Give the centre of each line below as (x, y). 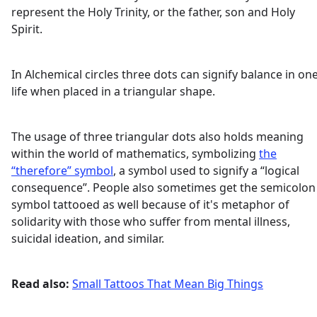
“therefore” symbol (62, 170)
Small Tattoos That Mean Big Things (168, 283)
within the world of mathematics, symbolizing (135, 153)
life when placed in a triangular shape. (113, 91)
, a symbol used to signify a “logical (206, 170)
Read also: (40, 283)
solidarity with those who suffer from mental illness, (151, 221)
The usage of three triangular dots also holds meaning (157, 136)
